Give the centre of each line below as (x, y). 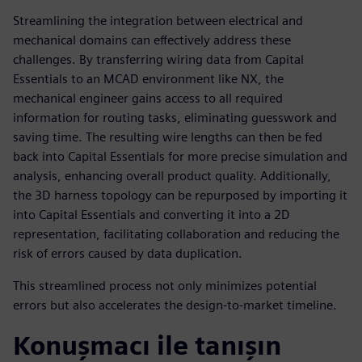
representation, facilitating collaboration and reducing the (176, 234)
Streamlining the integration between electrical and (158, 20)
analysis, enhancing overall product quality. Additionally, (172, 175)
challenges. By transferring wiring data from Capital (158, 59)
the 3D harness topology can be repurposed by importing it (180, 195)
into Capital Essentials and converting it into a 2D (152, 214)
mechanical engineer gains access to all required (148, 98)
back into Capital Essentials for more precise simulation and (180, 156)
